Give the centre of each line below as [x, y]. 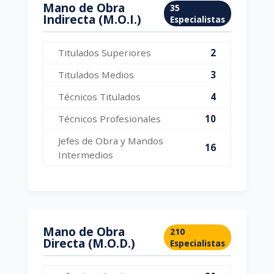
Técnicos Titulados [99, 97]
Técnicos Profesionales [109, 119]
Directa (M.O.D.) [89, 243]
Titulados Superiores [104, 53]
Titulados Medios [96, 75]
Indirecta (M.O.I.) [92, 19]
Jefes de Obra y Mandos [110, 141]
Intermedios [85, 155]
